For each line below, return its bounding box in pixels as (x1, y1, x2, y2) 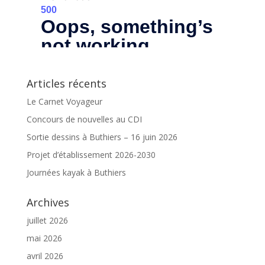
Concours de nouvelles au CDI (26, 113, 142, 125)
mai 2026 (26, 232, 62, 244)
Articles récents (26, 76, 106, 91)
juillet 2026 (26, 214, 68, 226)
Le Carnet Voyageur (26, 95, 102, 107)
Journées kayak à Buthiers (26, 166, 126, 178)
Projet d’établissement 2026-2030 (26, 148, 156, 160)
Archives (26, 195, 69, 209)
